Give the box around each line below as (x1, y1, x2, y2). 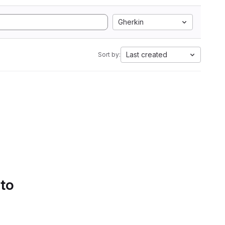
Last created (126, 50, 167, 59)
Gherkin (118, 18, 144, 26)
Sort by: (98, 51, 121, 58)
